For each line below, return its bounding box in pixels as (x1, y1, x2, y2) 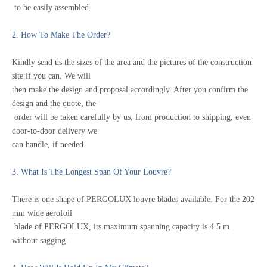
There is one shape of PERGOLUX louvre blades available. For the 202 (12, 195, 254, 204)
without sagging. (12, 236, 68, 245)
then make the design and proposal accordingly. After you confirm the (12, 85, 248, 94)
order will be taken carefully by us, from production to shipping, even (12, 113, 251, 122)
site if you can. (12, 72, 64, 80)
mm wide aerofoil (12, 209, 72, 218)
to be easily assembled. (12, 3, 91, 12)
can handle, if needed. (12, 140, 86, 149)
